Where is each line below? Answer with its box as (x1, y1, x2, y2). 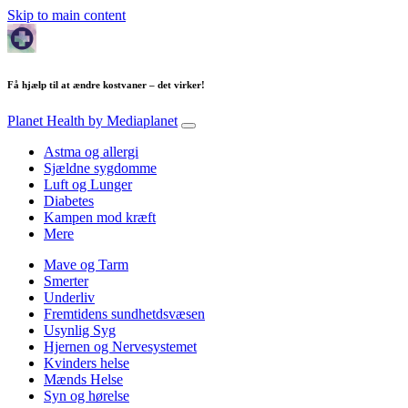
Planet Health (7, 112, 88, 128)
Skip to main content (7, 7, 126, 23)
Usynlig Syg (44, 321, 116, 338)
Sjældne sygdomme (44, 159, 157, 176)
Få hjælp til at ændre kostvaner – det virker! (7, 78, 205, 90)
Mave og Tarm (44, 256, 128, 272)
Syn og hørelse (44, 387, 129, 403)
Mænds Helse (44, 371, 123, 387)
